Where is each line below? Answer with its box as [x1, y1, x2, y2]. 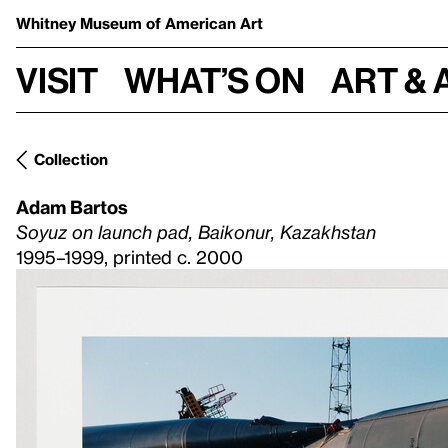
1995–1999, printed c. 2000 [16, 246, 243, 267]
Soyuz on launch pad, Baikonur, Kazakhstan [16, 221, 376, 242]
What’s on [124, 59, 305, 100]
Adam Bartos [16, 196, 128, 217]
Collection [34, 150, 108, 168]
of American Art [146, 14, 263, 32]
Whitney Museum [16, 14, 146, 32]
